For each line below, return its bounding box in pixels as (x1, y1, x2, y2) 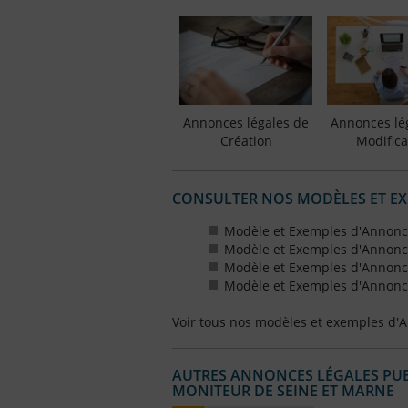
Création (219, 131, 272, 149)
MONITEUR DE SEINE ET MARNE (172, 381, 394, 402)
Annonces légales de (183, 113, 310, 131)
